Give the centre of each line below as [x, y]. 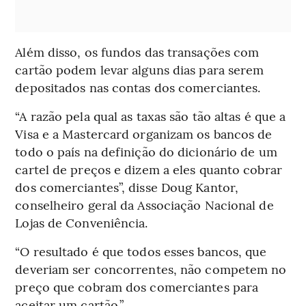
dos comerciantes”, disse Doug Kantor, [127, 187]
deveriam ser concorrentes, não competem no [151, 269]
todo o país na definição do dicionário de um [146, 152]
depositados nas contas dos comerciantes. [138, 87]
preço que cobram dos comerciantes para [137, 287]
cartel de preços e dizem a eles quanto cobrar [149, 169]
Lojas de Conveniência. [82, 223]
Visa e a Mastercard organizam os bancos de [144, 134]
